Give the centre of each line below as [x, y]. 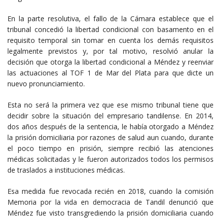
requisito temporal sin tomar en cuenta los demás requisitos [110, 40]
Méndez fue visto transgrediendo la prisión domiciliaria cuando [110, 213]
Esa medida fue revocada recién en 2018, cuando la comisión [110, 191]
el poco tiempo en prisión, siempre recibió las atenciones [110, 148]
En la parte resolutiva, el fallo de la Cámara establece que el [110, 18]
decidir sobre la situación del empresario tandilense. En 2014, [110, 115]
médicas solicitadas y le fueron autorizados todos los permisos [110, 159]
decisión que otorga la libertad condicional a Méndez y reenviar [110, 62]
